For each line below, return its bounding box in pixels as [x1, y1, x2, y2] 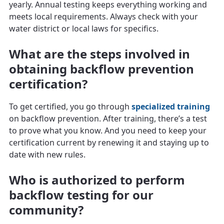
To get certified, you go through [9, 100, 131, 112]
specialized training [131, 100, 210, 112]
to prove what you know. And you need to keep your [9, 124, 206, 136]
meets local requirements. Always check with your [9, 10, 198, 22]
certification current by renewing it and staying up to [9, 136, 209, 148]
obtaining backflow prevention [9, 60, 194, 77]
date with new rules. [9, 148, 85, 160]
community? [9, 201, 83, 218]
